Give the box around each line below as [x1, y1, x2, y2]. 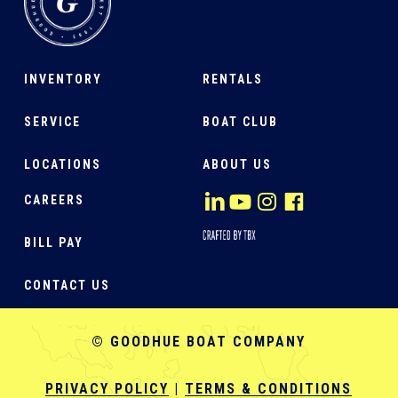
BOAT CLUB [203, 115, 278, 130]
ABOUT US [203, 157, 272, 172]
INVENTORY [23, 72, 102, 87]
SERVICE [23, 115, 81, 130]
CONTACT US [23, 278, 110, 293]
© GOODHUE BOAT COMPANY [92, 332, 306, 350]
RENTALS [203, 72, 263, 87]
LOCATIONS [23, 157, 101, 172]
